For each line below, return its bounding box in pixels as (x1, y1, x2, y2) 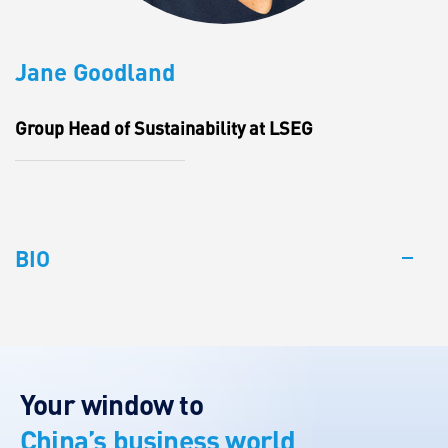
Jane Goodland (15, 56, 175, 87)
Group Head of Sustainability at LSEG (15, 117, 313, 139)
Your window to (20, 386, 203, 422)
